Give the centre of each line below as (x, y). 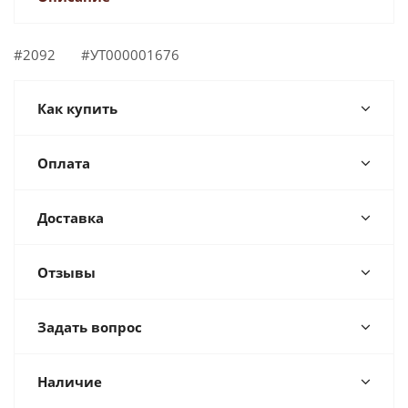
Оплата (64, 163)
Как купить (77, 108)
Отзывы (66, 272)
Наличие (70, 382)
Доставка (71, 218)
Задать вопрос (90, 327)
